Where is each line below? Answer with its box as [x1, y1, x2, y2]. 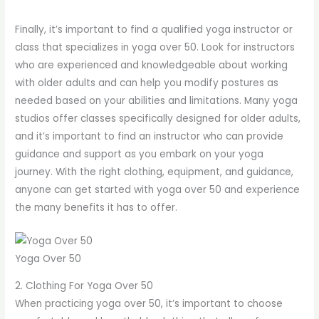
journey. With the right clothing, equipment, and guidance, [15, 164, 294, 179]
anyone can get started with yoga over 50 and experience [15, 182, 300, 197]
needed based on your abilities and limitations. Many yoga [15, 93, 298, 108]
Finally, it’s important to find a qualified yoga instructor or [15, 22, 293, 36]
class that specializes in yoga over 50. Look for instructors [15, 40, 296, 54]
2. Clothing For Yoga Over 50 [15, 279, 154, 293]
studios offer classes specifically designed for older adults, [15, 111, 301, 125]
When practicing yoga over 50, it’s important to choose [15, 297, 283, 311]
